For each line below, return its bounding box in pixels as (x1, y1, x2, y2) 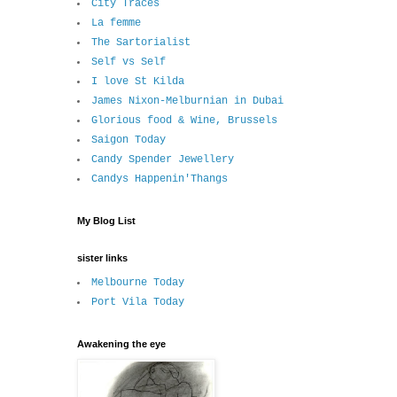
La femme (91, 17, 141, 30)
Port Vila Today (91, 296, 184, 309)
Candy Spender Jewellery (91, 153, 234, 167)
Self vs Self (91, 56, 166, 69)
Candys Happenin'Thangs (91, 173, 228, 186)
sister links (77, 253, 128, 264)
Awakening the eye (77, 339, 166, 350)
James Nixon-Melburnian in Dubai (91, 95, 284, 108)
